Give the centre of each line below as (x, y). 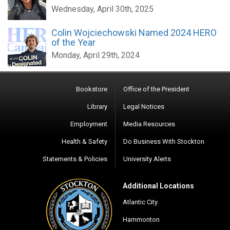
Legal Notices (144, 107)
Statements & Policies (75, 159)
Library (97, 107)
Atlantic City (140, 202)
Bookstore (92, 89)
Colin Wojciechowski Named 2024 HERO (134, 33)
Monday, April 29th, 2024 (95, 55)
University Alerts (147, 159)
